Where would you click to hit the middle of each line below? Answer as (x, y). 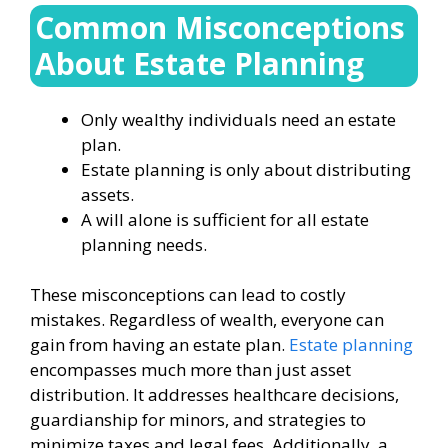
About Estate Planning (199, 63)
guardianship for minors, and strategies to (198, 419)
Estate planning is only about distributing (246, 169)
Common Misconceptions (220, 27)
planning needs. (144, 244)
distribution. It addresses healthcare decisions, (214, 394)
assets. (107, 194)
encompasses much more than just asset (190, 369)
